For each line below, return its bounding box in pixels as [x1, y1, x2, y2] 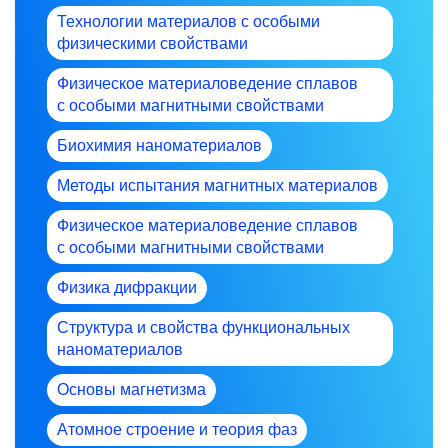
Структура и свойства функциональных [57, 318, 350, 336]
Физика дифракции [57, 278, 197, 296]
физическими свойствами [57, 34, 248, 52]
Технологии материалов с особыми [57, 12, 320, 30]
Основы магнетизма [57, 380, 206, 398]
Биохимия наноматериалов [57, 136, 262, 154]
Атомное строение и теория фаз [57, 420, 297, 438]
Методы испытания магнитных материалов [57, 176, 378, 194]
